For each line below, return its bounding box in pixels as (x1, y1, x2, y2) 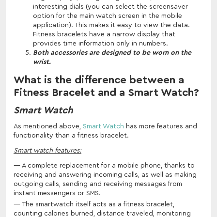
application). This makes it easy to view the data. (33, 21, 190, 29)
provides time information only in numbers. (33, 40, 168, 47)
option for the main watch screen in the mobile (33, 12, 182, 19)
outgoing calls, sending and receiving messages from (14, 180, 182, 187)
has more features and (124, 123, 197, 130)
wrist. (33, 58, 51, 65)
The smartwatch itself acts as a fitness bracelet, (22, 201, 174, 208)
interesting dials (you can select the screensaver (33, 3, 188, 10)
